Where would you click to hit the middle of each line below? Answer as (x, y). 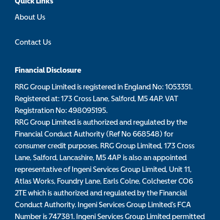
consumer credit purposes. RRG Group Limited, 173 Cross (105, 146)
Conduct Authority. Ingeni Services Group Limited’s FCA (103, 205)
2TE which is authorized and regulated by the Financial (101, 193)
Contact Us (33, 42)
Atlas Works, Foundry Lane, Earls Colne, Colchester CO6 (104, 181)
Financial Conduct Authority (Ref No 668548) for (94, 134)
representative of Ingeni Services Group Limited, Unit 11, (103, 169)
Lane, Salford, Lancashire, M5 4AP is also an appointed (101, 157)
